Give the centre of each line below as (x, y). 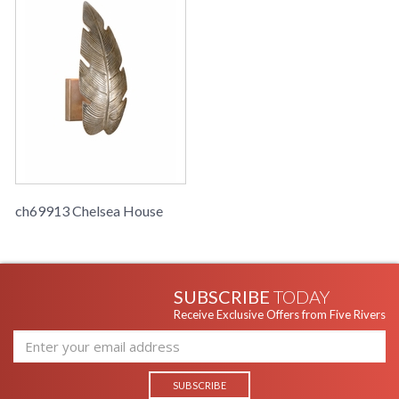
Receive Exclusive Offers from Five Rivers (280, 315)
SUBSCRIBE (224, 297)
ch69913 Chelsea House (89, 211)
